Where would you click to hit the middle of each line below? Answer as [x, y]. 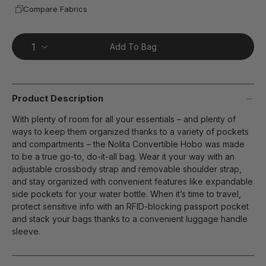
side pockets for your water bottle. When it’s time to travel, [126, 194]
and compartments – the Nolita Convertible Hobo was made [128, 144]
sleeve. [26, 231]
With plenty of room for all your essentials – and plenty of [124, 119]
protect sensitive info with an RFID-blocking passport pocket [130, 206]
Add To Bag [133, 47]
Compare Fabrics [55, 9]
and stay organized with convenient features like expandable [132, 181]
